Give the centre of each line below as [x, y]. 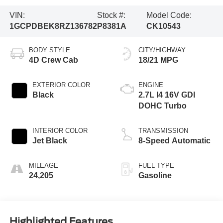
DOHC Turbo [163, 106]
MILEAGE [43, 166]
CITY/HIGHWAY [162, 50]
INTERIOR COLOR [60, 131]
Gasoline [155, 176]
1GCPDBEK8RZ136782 [53, 26]
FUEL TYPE [156, 166]
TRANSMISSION [163, 131]
